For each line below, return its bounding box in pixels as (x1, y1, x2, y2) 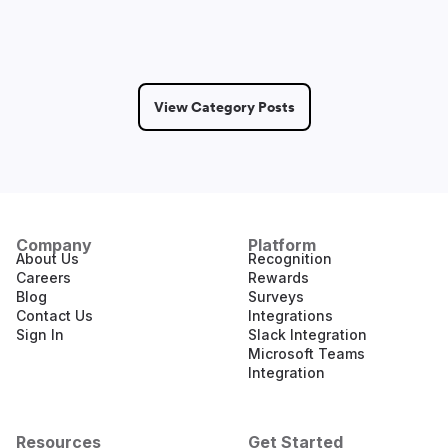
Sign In (16, 326, 64, 343)
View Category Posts (153, 98, 295, 116)
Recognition (248, 250, 332, 267)
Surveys (248, 288, 304, 305)
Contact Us (16, 307, 93, 324)
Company (16, 235, 92, 255)
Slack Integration (248, 326, 367, 343)
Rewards (248, 269, 309, 286)
